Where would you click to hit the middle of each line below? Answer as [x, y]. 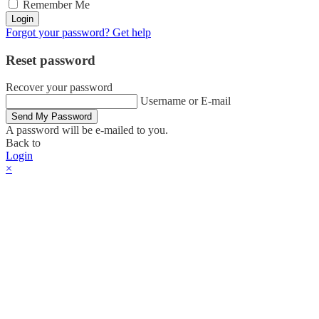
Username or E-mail [185, 101]
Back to [23, 143]
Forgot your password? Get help [78, 32]
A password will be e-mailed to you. [87, 130]
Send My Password [52, 117]
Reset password [51, 60]
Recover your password [59, 88]
